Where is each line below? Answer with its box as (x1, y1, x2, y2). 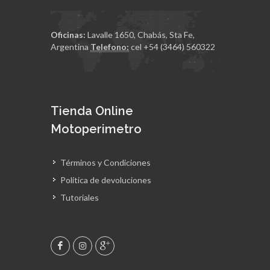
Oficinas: (51, 29, 86, 40)
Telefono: (90, 41, 129, 52)
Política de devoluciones (60, 174, 151, 185)
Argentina (51, 41, 90, 52)
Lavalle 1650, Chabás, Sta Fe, (86, 29, 195, 40)
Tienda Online (51, 103, 133, 118)
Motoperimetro (51, 121, 142, 136)
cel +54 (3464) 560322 (129, 41, 215, 52)
